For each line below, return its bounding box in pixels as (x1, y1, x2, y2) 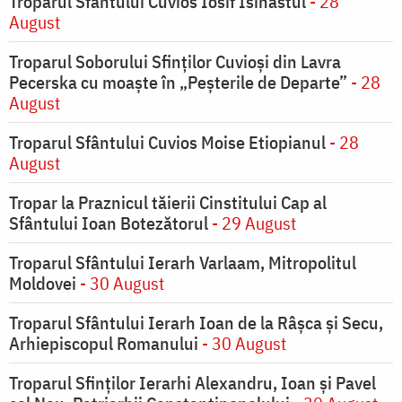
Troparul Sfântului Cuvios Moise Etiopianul (9, 130, 329, 155)
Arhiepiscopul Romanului (9, 331, 198, 356)
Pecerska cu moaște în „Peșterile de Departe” (9, 70, 347, 95)
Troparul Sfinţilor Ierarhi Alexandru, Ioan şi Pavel (9, 371, 376, 396)
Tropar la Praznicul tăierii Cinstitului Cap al (9, 190, 327, 215)
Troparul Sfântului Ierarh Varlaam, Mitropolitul (9, 250, 356, 275)
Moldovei (9, 271, 76, 296)
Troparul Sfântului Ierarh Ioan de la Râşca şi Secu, (9, 310, 383, 336)
